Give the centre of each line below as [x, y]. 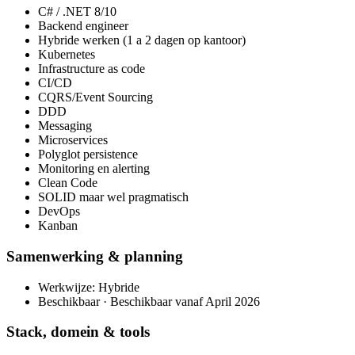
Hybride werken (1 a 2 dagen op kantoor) [142, 40]
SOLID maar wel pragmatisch [113, 197]
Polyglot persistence [88, 155]
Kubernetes [67, 55]
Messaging [65, 126]
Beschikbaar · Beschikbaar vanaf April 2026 [149, 301]
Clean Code [68, 183]
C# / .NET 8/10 [77, 12]
